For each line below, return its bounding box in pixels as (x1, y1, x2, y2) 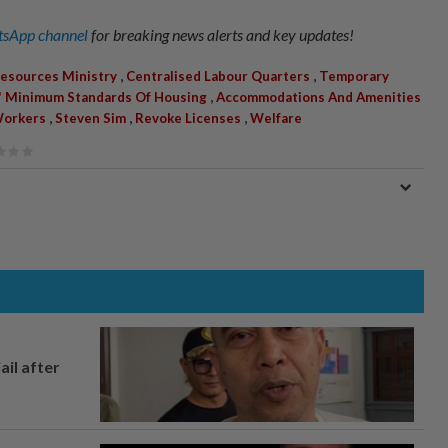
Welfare (250, 109, 302, 126)
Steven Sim (55, 109, 126, 126)
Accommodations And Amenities (216, 88, 421, 105)
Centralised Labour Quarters (126, 67, 310, 84)
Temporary (319, 67, 389, 84)
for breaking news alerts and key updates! (91, 24, 354, 44)
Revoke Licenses (135, 109, 241, 126)
